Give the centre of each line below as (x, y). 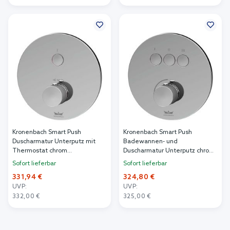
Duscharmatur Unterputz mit (54, 142)
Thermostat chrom (40, 151)
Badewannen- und (150, 142)
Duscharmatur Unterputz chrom (169, 151)
